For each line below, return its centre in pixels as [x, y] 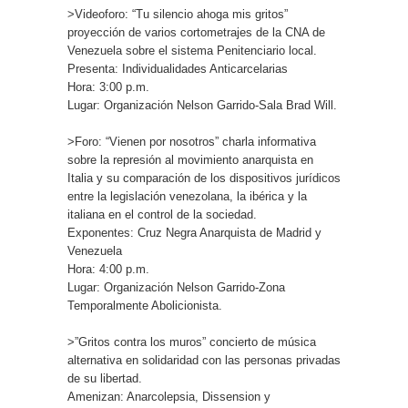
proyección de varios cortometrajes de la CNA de [196, 32]
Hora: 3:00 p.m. [108, 87]
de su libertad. [105, 378]
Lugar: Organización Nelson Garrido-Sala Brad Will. [202, 105]
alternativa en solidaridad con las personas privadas [204, 360]
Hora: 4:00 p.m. [108, 269]
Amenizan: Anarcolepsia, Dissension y [169, 397]
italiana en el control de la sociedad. [162, 214]
